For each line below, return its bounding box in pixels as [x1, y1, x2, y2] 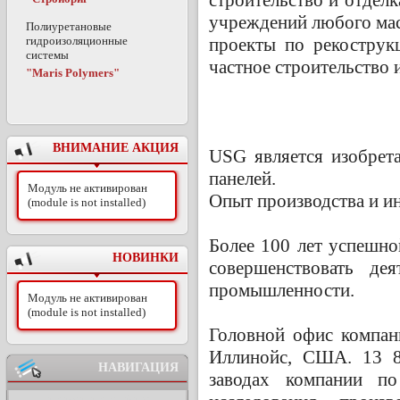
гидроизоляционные [26, 33, 128, 47]
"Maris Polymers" [26, 65, 120, 79]
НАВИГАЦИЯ [98, 361, 179, 374]
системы [26, 47, 69, 62]
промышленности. [209, 279, 354, 301]
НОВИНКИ [112, 251, 179, 264]
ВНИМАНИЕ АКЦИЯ [53, 141, 179, 154]
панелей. [209, 167, 276, 189]
